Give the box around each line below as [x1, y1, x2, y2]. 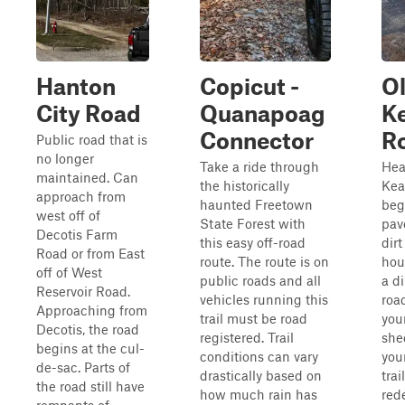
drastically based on [200, 367, 322, 383]
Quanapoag [200, 99, 325, 127]
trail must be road [200, 310, 307, 326]
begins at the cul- [36, 340, 145, 356]
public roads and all [200, 272, 321, 288]
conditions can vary [200, 348, 318, 364]
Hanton [36, 72, 116, 99]
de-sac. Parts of [36, 359, 130, 375]
